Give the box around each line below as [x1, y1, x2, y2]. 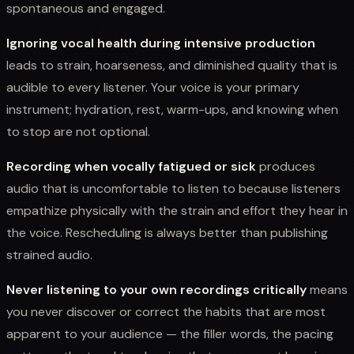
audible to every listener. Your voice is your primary [6, 78, 299, 96]
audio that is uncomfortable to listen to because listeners [6, 179, 341, 197]
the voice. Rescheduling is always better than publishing [6, 224, 328, 241]
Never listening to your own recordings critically [6, 281, 307, 298]
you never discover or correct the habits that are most [6, 303, 326, 320]
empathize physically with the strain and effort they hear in [6, 201, 348, 219]
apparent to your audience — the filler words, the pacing [6, 325, 333, 342]
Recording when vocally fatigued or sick [6, 157, 256, 175]
